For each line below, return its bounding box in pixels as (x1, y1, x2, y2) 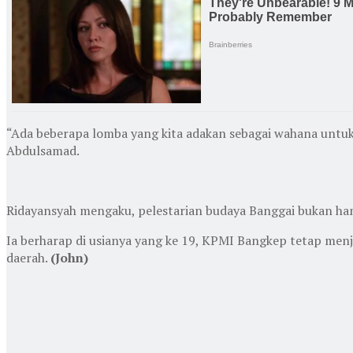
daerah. (6, 248, 50, 266)
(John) (50, 248, 88, 266)
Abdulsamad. (6, 141, 80, 159)
